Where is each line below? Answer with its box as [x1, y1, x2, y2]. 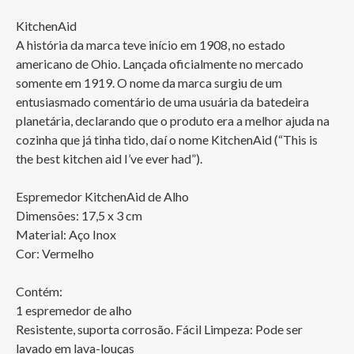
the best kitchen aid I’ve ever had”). [16, 151, 202, 167]
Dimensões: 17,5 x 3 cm [16, 208, 142, 224]
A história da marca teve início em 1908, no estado [16, 37, 288, 53]
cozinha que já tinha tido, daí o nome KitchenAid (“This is [16, 132, 320, 148]
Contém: [16, 284, 62, 299]
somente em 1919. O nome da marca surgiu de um [16, 75, 284, 91]
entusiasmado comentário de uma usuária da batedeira [16, 94, 311, 110]
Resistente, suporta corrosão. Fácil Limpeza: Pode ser [16, 322, 305, 337]
